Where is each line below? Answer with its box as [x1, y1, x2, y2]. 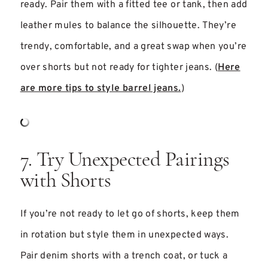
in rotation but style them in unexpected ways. [20, 229, 229, 241]
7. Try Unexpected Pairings [20, 150, 230, 171]
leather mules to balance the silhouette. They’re [20, 20, 236, 32]
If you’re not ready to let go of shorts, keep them [20, 208, 240, 220]
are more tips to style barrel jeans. [20, 83, 181, 95]
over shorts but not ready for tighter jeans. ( [20, 62, 218, 74]
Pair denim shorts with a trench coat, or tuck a [20, 250, 228, 262]
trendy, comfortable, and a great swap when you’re [20, 41, 247, 53]
